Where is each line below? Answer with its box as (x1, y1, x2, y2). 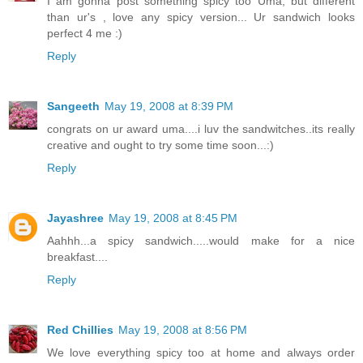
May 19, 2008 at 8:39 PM (105, 100, 233, 113)
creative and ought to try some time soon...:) (47, 139, 274, 152)
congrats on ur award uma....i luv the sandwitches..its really (47, 122, 355, 136)
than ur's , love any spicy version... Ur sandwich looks (47, 11, 355, 24)
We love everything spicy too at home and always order (47, 346, 355, 360)
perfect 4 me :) (47, 27, 122, 41)
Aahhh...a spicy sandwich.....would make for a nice (47, 234, 355, 248)
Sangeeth (47, 100, 100, 113)
